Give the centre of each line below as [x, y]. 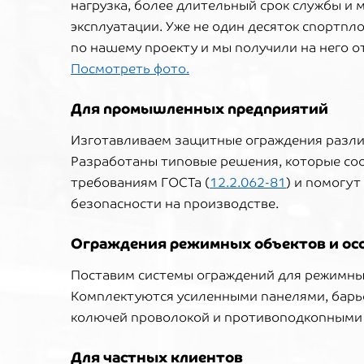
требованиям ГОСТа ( [140, 182]
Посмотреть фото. [130, 69]
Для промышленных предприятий [199, 108]
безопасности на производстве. [176, 204]
